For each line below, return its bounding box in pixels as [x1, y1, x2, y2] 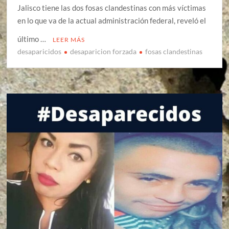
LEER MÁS [53, 36, 85, 44]
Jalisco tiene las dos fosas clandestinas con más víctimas [17, 3, 207, 13]
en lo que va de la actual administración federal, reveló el [17, 16, 207, 26]
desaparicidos [17, 47, 62, 56]
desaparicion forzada [70, 47, 137, 56]
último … [17, 34, 48, 44]
